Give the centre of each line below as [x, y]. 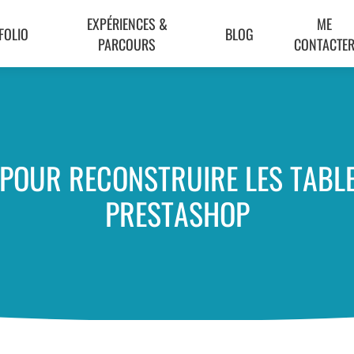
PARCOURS [127, 44]
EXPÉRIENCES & [127, 23]
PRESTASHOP [177, 213]
